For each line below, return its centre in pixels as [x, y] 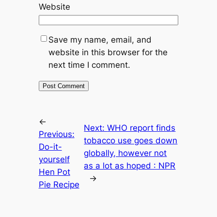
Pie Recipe [59, 184]
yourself [54, 159]
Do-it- [50, 147]
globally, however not [125, 153]
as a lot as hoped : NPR [130, 165]
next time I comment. [89, 65]
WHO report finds [141, 128]
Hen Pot [54, 172]
